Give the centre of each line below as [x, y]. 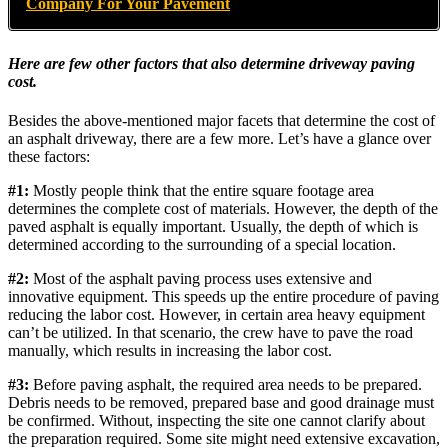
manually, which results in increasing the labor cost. [170, 351]
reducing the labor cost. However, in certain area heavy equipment [216, 315]
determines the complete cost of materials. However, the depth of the [223, 209]
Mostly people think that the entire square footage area [203, 191]
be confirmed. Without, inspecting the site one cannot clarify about [216, 421]
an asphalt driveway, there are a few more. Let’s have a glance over [219, 139]
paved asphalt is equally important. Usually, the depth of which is [213, 227]
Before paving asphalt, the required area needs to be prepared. [225, 385]
